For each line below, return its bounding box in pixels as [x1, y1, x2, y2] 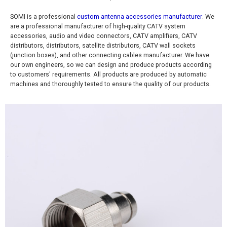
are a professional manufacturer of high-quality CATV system [10, 22, 185, 30]
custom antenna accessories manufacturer [77, 13, 202, 20]
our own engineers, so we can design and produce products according [10, 61, 212, 68]
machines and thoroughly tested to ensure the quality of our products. [10, 80, 211, 88]
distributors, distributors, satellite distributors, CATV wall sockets [10, 42, 196, 49]
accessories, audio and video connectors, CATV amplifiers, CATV [10, 32, 197, 40]
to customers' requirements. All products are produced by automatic [10, 70, 207, 78]
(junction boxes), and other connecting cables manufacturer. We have [10, 51, 209, 59]
